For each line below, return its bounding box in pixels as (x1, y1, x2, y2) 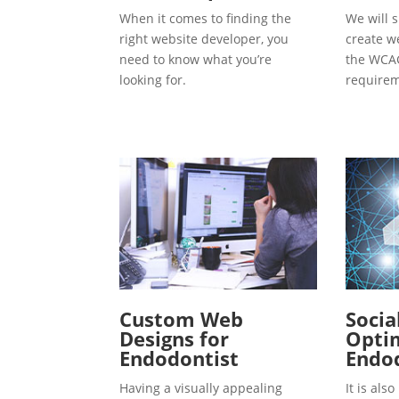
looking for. (119, 70, 187, 88)
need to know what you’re (119, 50, 273, 68)
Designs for (119, 325, 230, 353)
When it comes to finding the (119, 9, 292, 27)
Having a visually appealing (119, 379, 283, 397)
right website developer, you (119, 29, 289, 47)
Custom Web (119, 305, 244, 333)
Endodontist (119, 345, 240, 372)
